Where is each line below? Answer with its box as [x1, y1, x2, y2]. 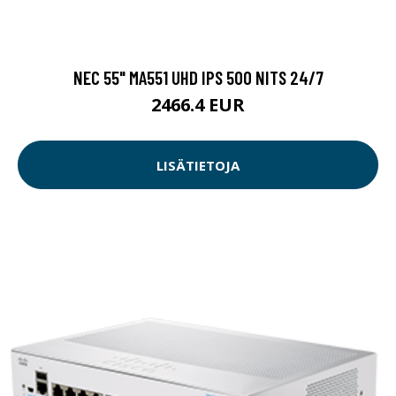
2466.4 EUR [151, 93, 245, 118]
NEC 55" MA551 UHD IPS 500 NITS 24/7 [72, 66, 324, 89]
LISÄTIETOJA [156, 156, 240, 174]
